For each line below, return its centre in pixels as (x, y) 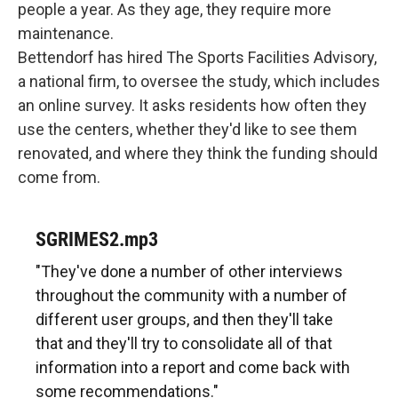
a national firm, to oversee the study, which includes (199, 81)
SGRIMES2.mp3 (97, 239)
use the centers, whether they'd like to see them (187, 129)
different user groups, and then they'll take (184, 320)
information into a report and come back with (193, 368)
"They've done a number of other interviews (189, 272)
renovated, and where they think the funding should (198, 153)
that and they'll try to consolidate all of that (184, 344)
